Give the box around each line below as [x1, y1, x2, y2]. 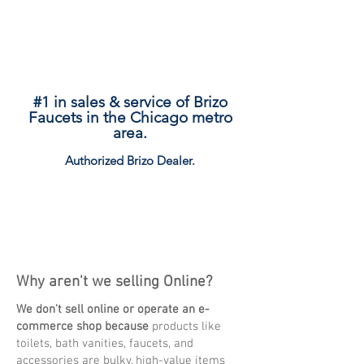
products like [149, 319, 221, 334]
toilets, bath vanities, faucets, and [16, 336, 193, 351]
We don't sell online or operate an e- [16, 302, 210, 317]
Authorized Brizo [65, 153, 154, 168]
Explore [106, 193, 154, 210]
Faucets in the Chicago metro [28, 108, 232, 127]
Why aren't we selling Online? [16, 273, 212, 292]
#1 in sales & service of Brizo [32, 93, 227, 111]
